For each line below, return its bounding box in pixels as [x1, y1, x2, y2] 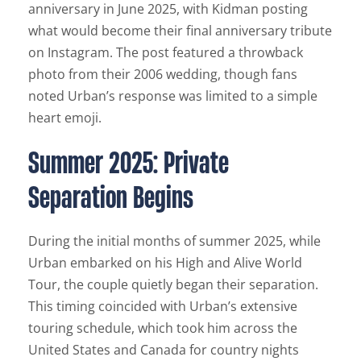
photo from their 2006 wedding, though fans [28, 65, 297, 84]
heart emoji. [28, 109, 102, 127]
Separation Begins [28, 177, 193, 217]
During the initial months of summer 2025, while [28, 232, 321, 251]
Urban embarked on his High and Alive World [28, 254, 302, 272]
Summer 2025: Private [28, 143, 229, 182]
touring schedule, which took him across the [28, 319, 297, 338]
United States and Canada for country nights [28, 341, 299, 359]
